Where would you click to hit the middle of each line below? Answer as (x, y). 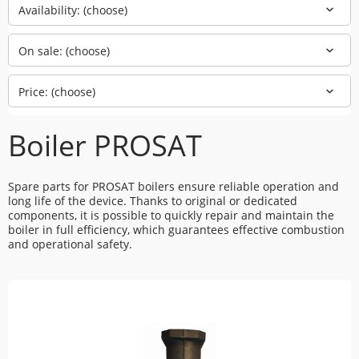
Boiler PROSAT (105, 145)
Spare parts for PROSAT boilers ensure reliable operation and (173, 186)
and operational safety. (70, 244)
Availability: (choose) (73, 10)
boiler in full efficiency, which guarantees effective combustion (176, 230)
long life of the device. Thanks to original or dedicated (153, 201)
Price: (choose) (57, 92)
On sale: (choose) (64, 51)
